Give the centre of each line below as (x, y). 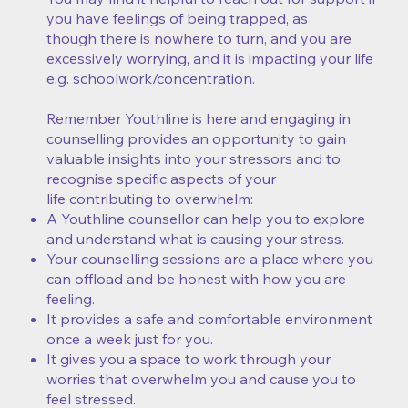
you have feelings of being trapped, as (177, 19)
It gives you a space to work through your (189, 359)
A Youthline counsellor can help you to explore (206, 219)
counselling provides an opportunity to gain (196, 139)
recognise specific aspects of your (161, 179)
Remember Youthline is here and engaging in (199, 119)
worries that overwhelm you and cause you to (201, 379)
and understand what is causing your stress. (195, 239)
